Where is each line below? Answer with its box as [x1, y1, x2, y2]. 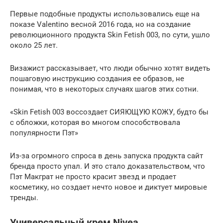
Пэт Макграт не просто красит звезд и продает [10, 172, 176, 181]
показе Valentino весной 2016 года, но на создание [10, 19, 191, 29]
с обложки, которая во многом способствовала [10, 117, 180, 127]
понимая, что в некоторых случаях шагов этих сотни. [10, 84, 199, 94]
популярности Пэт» [10, 128, 78, 137]
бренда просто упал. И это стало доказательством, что [10, 161, 205, 171]
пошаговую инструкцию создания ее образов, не [10, 74, 184, 83]
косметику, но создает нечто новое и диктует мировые [10, 182, 207, 192]
